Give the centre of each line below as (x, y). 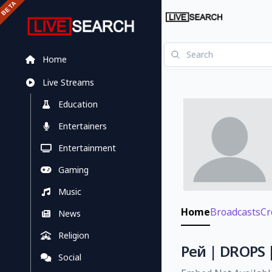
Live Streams (68, 82)
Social (70, 257)
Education (78, 104)
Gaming (74, 170)
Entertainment (87, 148)
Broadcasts (235, 212)
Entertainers (83, 126)
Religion (74, 235)
